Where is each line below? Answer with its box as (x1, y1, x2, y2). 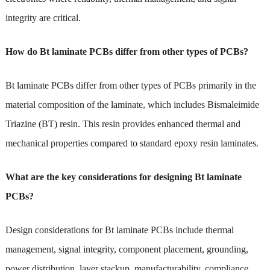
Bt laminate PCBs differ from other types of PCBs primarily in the (5, 80, 256, 90)
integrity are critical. (5, 12, 81, 23)
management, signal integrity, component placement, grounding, (5, 243, 248, 254)
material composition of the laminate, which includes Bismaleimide (5, 99, 259, 110)
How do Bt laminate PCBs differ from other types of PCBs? (5, 46, 248, 57)
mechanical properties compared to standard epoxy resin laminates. (5, 137, 259, 148)
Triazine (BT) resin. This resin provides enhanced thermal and (5, 118, 240, 129)
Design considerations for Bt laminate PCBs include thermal (5, 224, 234, 235)
